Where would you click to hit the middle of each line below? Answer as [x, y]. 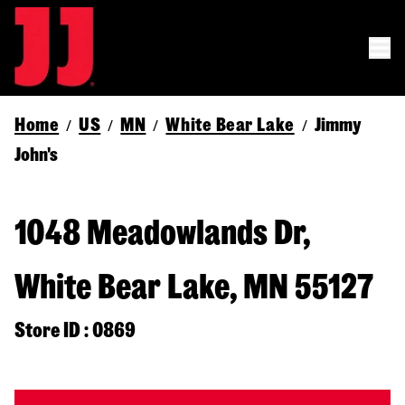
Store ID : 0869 [75, 330]
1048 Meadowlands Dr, [162, 233]
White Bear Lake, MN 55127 [194, 287]
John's [36, 155]
